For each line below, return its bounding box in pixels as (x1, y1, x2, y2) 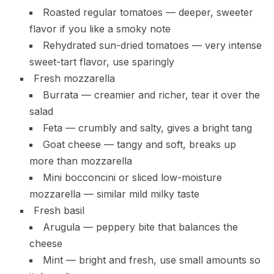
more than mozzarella (29, 155, 132, 168)
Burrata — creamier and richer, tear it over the (42, 89, 260, 102)
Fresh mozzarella (33, 72, 115, 85)
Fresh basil (33, 204, 84, 217)
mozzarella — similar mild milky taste (29, 188, 199, 201)
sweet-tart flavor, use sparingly (29, 56, 174, 68)
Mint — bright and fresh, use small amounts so (42, 254, 261, 267)
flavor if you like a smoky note (29, 23, 171, 35)
